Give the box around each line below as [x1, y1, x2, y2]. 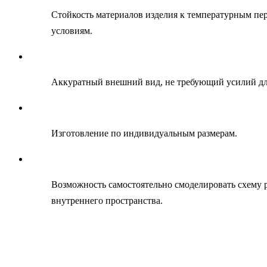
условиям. [51, 25, 93, 36]
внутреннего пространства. [51, 195, 163, 206]
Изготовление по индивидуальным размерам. [51, 128, 238, 138]
